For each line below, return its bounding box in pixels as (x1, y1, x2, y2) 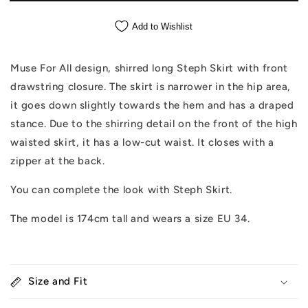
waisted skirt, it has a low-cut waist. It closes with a (10, 136, 275, 149)
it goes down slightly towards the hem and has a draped (10, 99, 294, 112)
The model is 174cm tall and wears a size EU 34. (10, 212, 250, 225)
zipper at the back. (10, 155, 105, 168)
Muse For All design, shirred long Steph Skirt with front (10, 62, 288, 75)
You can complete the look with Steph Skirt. (10, 184, 232, 197)
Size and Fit (28, 275, 88, 288)
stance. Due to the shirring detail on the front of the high (10, 118, 298, 131)
